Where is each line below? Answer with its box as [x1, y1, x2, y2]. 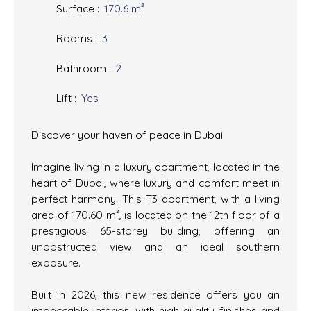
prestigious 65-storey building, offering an [31, 223, 280, 237]
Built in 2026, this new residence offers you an [31, 287, 280, 301]
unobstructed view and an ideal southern [31, 239, 280, 253]
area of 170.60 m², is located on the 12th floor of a [31, 207, 280, 221]
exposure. [31, 255, 81, 269]
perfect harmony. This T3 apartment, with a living [31, 191, 280, 205]
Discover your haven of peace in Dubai [31, 127, 223, 142]
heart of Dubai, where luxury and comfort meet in [31, 175, 280, 190]
